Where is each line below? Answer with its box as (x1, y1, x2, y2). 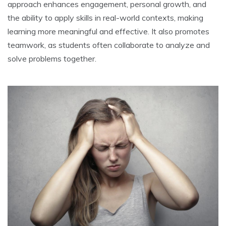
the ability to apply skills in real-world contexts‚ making (8, 13, 203, 23)
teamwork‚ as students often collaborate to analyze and (8, 40, 210, 50)
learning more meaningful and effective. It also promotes (8, 26, 209, 37)
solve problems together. (8, 53, 96, 64)
